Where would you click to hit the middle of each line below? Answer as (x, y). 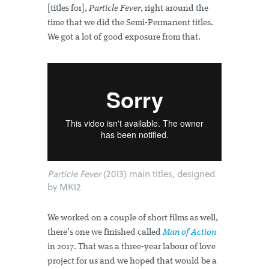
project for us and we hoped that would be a (132, 262)
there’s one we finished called (105, 233)
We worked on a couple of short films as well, (133, 219)
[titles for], (68, 9)
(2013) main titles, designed (158, 174)
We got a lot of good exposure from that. (124, 38)
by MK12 (64, 187)
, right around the (174, 9)
